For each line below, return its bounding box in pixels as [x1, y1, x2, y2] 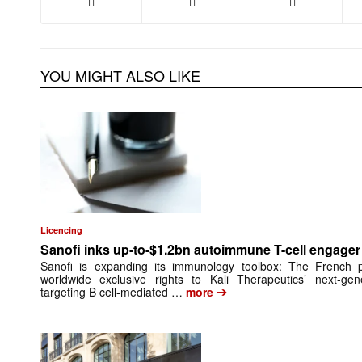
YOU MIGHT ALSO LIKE [40, 65, 200, 86]
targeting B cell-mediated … [40, 284, 183, 301]
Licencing [40, 224, 82, 237]
